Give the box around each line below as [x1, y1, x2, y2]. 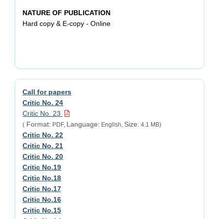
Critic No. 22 [22, 131, 63, 139]
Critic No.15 [22, 206, 61, 215]
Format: [24, 120, 51, 129]
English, [100, 121, 124, 129]
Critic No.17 [22, 185, 61, 193]
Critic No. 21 [22, 142, 63, 150]
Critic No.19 [22, 163, 61, 172]
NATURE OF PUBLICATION [22, 9, 110, 17]
